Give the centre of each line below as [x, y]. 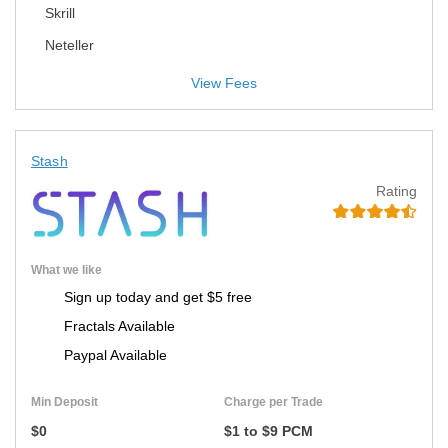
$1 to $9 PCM [268, 430]
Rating [396, 190]
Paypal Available [115, 354]
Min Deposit [64, 401]
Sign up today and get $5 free [158, 296]
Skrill [60, 12]
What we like [66, 269]
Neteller [69, 44]
